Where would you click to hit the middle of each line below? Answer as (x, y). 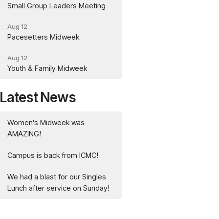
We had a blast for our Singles (57, 177)
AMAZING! (24, 134)
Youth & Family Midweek (47, 68)
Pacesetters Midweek (44, 37)
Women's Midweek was (46, 123)
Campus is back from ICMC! (53, 155)
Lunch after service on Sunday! (59, 188)
